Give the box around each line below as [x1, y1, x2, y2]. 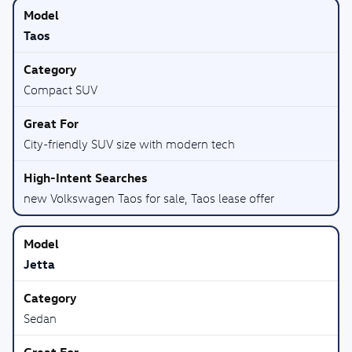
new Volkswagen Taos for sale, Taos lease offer [24, 191, 274, 205]
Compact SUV [24, 82, 97, 97]
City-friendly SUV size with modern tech [24, 137, 235, 151]
